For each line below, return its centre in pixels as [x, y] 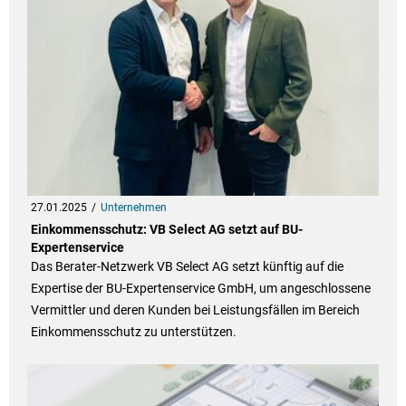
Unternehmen [133, 208]
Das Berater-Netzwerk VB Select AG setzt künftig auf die [187, 267]
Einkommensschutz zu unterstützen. [133, 332]
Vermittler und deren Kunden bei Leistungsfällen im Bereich [195, 310]
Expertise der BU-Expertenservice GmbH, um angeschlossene [200, 289]
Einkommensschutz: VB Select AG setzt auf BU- [166, 230]
